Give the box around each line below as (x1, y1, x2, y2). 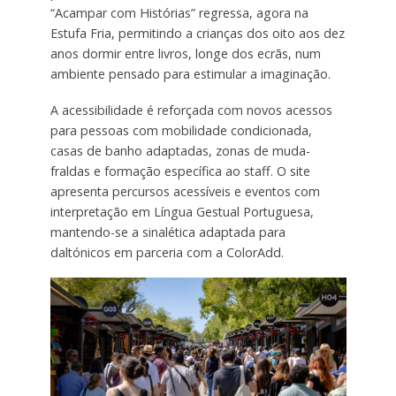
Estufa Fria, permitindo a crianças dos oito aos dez (49, 24, 345, 42)
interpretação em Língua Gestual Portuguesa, (49, 202, 314, 220)
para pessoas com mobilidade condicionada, (49, 121, 312, 139)
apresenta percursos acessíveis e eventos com (49, 182, 320, 200)
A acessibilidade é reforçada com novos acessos (49, 101, 332, 118)
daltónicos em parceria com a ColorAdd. (49, 243, 284, 261)
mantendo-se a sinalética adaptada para (49, 223, 286, 240)
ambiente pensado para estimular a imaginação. (49, 65, 331, 82)
